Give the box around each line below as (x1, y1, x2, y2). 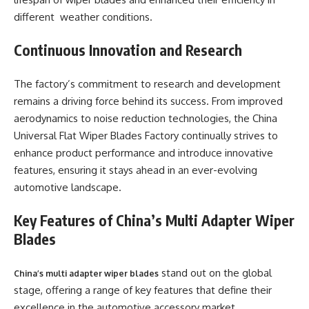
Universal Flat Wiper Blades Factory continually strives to (14, 128, 278, 142)
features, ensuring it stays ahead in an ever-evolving (14, 163, 257, 177)
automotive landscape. (14, 180, 121, 194)
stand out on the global (159, 266, 272, 279)
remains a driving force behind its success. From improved (14, 94, 283, 108)
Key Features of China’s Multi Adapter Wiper (14, 211, 295, 230)
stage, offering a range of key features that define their (14, 283, 272, 297)
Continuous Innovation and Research (14, 41, 242, 59)
